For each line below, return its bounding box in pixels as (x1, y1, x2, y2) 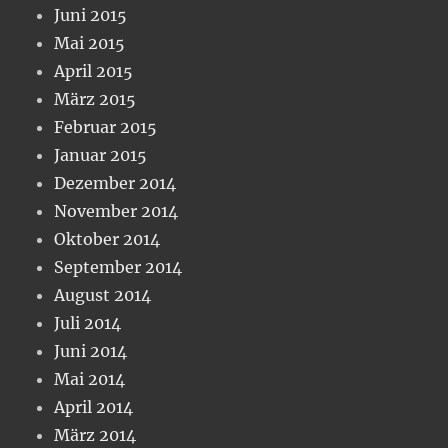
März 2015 (54, 88, 137, 109)
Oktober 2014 (54, 228, 161, 249)
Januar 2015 (54, 144, 148, 165)
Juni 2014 (54, 340, 128, 361)
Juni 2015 (54, 4, 128, 25)
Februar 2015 (54, 116, 158, 137)
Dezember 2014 (54, 172, 177, 193)
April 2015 (54, 60, 134, 81)
